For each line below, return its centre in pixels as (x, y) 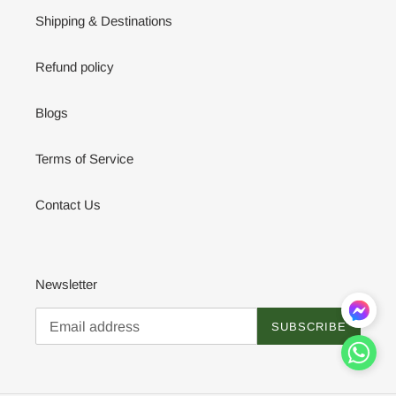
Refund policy (75, 66)
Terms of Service (84, 158)
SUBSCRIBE (308, 326)
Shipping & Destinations (104, 20)
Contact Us (68, 204)
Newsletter (66, 284)
